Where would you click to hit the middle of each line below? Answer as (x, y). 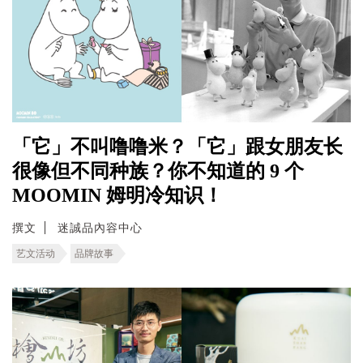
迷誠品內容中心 (100, 227)
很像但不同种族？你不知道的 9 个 (158, 171)
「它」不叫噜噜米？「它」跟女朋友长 (177, 146)
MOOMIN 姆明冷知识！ (117, 195)
